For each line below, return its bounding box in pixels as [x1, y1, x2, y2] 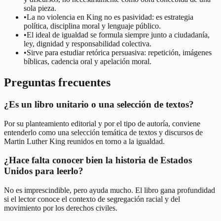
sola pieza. [24, 4, 56, 12]
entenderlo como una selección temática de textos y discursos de [4, 128, 203, 137]
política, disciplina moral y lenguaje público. [24, 22, 161, 30]
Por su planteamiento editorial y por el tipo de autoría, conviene [4, 119, 200, 128]
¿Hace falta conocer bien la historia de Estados [4, 155, 192, 166]
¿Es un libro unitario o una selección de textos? [4, 99, 194, 110]
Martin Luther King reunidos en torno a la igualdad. [4, 137, 165, 146]
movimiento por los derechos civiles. [4, 203, 117, 212]
